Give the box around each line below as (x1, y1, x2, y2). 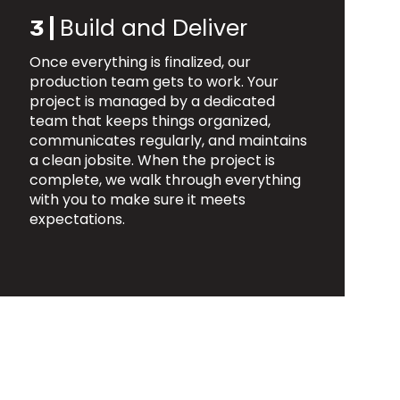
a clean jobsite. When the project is (29, 150, 275, 171)
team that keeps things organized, (29, 111, 271, 132)
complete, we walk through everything (29, 170, 301, 191)
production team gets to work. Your (29, 71, 279, 93)
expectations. (29, 209, 125, 230)
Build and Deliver (59, 12, 247, 45)
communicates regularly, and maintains (29, 130, 307, 152)
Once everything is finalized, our (29, 52, 251, 73)
